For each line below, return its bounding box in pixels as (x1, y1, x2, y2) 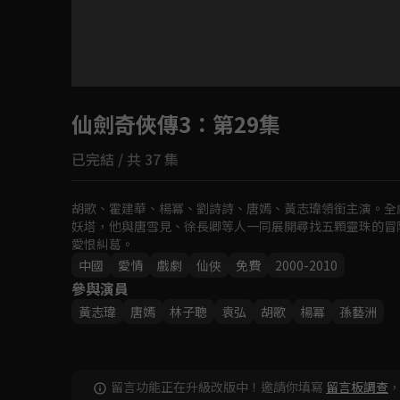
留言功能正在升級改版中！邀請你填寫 (111, 377, 323, 396)
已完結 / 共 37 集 (71, 147, 179, 170)
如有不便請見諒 (150, 107, 250, 129)
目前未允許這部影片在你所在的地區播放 (71, 86, 329, 108)
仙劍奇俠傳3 (71, 107, 191, 139)
